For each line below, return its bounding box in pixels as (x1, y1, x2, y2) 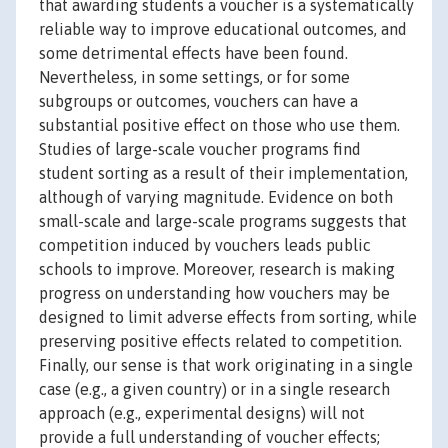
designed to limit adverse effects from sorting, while (39, 308, 417, 327)
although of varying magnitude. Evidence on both (39, 188, 393, 207)
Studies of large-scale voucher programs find (39, 140, 361, 159)
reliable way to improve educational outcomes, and (39, 20, 407, 39)
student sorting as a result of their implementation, (39, 164, 408, 183)
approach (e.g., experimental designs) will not (39, 404, 365, 423)
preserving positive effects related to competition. (39, 332, 402, 351)
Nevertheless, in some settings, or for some (39, 68, 350, 87)
